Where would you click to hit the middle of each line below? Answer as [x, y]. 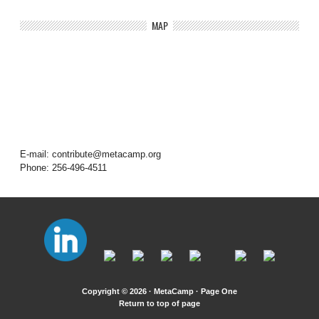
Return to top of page [159, 303]
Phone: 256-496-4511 [63, 168]
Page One [219, 291]
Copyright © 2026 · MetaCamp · [141, 291]
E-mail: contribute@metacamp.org [90, 155]
